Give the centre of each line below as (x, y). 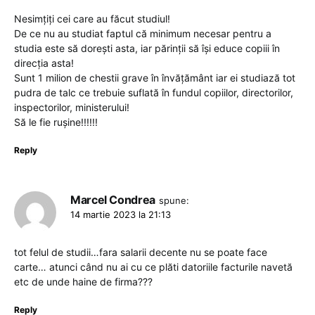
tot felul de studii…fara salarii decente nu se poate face (141, 252)
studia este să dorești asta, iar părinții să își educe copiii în (147, 48)
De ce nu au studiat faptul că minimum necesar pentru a (143, 33)
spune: (174, 200)
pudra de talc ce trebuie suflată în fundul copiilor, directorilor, (154, 92)
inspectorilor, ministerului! (72, 107)
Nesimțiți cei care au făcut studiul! (92, 18)
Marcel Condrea (113, 199)
